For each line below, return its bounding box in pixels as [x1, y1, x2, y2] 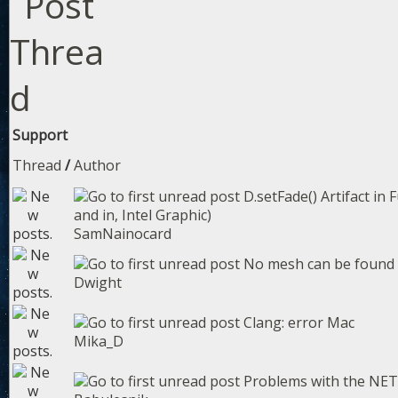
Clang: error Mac [243, 313, 354, 332]
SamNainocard [74, 224, 171, 243]
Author [74, 155, 121, 175]
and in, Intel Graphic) [74, 205, 211, 225]
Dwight [74, 273, 122, 292]
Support [12, 125, 68, 145]
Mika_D [74, 331, 123, 351]
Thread [12, 155, 61, 175]
